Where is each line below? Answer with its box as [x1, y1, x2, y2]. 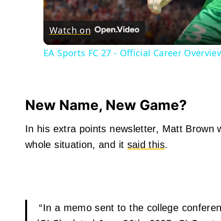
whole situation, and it [25, 139, 127, 150]
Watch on [49, 24, 91, 36]
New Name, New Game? [25, 97, 190, 113]
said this [127, 139, 165, 150]
